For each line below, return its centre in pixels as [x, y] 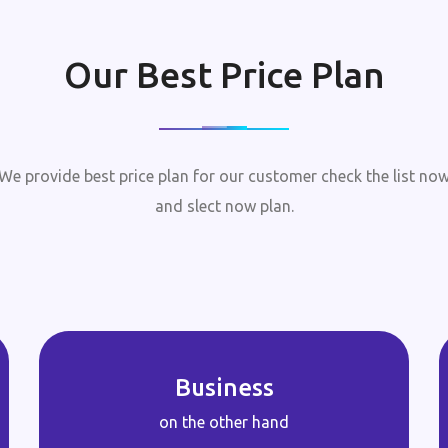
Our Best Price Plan [224, 74]
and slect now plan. [224, 205]
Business [224, 387]
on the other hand [224, 421]
